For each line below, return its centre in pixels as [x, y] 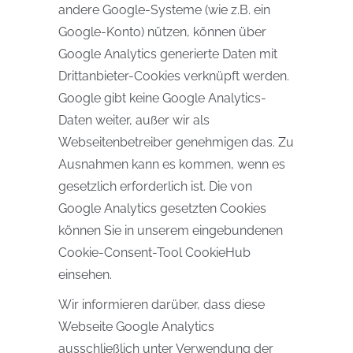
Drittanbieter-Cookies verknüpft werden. [174, 76]
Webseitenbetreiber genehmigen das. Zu [176, 142]
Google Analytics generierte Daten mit [168, 54]
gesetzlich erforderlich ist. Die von [155, 186]
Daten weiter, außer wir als [134, 120]
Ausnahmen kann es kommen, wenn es [172, 164]
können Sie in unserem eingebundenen [171, 230]
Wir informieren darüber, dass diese [162, 305]
